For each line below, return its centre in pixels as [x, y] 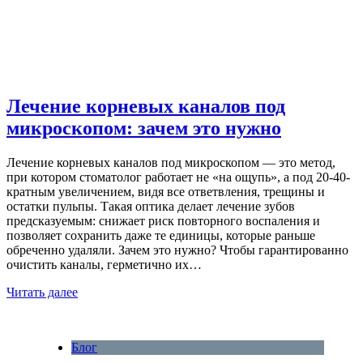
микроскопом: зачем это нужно [144, 128]
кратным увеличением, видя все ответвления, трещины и [166, 191]
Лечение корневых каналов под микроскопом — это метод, [171, 162]
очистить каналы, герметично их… [104, 264]
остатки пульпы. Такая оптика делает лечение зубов [151, 206]
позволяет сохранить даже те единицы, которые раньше [161, 235]
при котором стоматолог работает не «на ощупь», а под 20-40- [178, 177]
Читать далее [42, 292]
